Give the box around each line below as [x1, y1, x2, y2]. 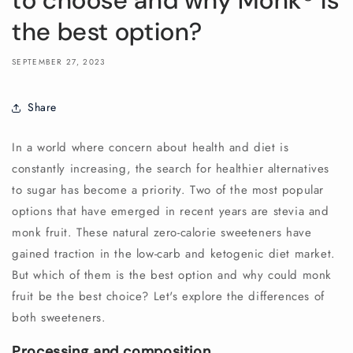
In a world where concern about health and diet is [12, 138, 289, 156]
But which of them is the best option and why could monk [12, 266, 333, 284]
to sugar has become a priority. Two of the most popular [12, 180, 325, 199]
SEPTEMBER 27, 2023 [12, 55, 106, 68]
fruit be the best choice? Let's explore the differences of [12, 287, 325, 305]
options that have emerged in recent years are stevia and [12, 202, 329, 220]
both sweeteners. [12, 308, 106, 326]
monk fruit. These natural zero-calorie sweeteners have [12, 223, 312, 241]
